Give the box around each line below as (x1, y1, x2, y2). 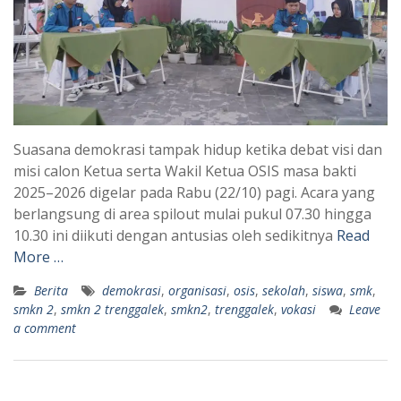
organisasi (168, 281, 226, 299)
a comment (13, 319, 76, 337)
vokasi (281, 300, 316, 318)
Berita (34, 281, 68, 299)
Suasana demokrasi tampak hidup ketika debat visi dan (13, 139, 382, 159)
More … (13, 246, 64, 267)
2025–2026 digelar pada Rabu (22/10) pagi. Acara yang (13, 182, 375, 202)
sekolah (262, 281, 305, 299)
